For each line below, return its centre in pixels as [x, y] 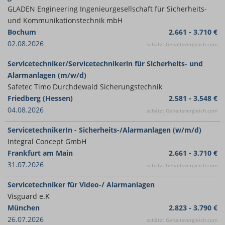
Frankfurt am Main [40, 153]
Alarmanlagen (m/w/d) [47, 75]
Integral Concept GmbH [47, 141]
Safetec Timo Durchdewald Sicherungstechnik [85, 87]
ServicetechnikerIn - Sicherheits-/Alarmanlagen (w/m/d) [104, 130]
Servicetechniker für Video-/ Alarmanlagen [81, 185]
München [24, 208]
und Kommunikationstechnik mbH [65, 20]
